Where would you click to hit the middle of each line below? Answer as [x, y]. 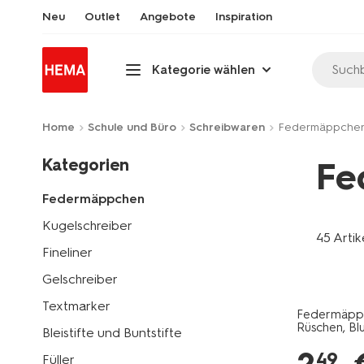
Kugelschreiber [87, 225]
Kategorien [86, 165]
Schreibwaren [227, 127]
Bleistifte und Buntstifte [112, 333]
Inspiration [244, 17]
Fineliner [67, 252]
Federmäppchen [93, 199]
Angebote [168, 17]
